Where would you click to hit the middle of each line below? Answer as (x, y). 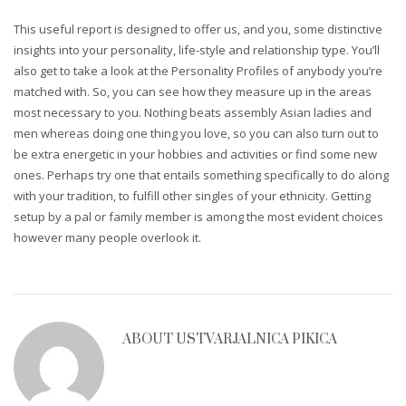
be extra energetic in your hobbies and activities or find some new (195, 154)
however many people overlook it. (107, 237)
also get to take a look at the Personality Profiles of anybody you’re (198, 70)
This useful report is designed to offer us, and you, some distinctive (198, 29)
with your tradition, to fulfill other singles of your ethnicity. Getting (192, 195)
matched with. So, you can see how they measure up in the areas (193, 91)
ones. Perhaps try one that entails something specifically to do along (201, 174)
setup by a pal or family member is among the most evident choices (198, 216)
